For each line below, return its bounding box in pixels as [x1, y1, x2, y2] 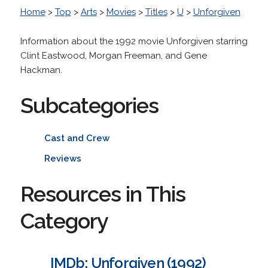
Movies [106, 6, 136, 17]
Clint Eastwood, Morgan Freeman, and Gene [20, 50, 207, 61]
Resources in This [20, 181, 185, 206]
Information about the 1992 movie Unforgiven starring [20, 35, 248, 47]
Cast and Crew [44, 132, 109, 144]
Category [20, 208, 108, 233]
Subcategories [20, 92, 159, 118]
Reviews [44, 153, 81, 164]
